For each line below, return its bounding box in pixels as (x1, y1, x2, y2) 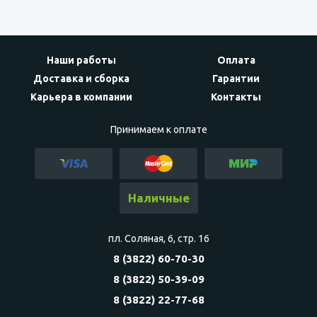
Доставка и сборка (33, 72, 129, 84)
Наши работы (46, 54, 116, 66)
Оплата (217, 54, 255, 66)
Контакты (211, 91, 261, 103)
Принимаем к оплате (110, 123, 207, 135)
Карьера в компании (30, 91, 132, 103)
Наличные (127, 191, 190, 205)
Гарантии (212, 72, 260, 84)
